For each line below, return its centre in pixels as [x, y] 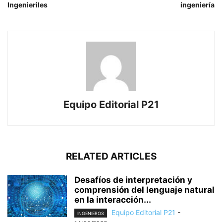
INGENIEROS [91, 213]
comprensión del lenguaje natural [144, 190]
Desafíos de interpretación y [133, 180]
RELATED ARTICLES [111, 156]
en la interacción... [113, 199]
